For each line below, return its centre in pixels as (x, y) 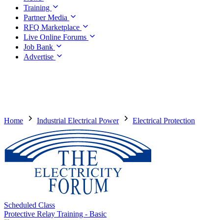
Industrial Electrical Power (78, 121)
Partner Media (46, 17)
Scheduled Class (29, 205)
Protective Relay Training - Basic (55, 214)
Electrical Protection (164, 121)
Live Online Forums (56, 37)
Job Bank (39, 47)
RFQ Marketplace (53, 27)
